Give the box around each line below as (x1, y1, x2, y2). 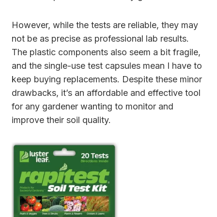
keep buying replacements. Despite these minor (12, 74, 202, 85)
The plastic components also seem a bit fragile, (12, 47, 201, 58)
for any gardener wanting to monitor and (12, 101, 173, 112)
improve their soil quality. (12, 115, 111, 125)
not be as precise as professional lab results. (12, 33, 189, 44)
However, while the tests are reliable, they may (12, 20, 198, 31)
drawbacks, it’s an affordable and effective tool (12, 88, 201, 98)
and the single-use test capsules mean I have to (12, 61, 202, 71)
